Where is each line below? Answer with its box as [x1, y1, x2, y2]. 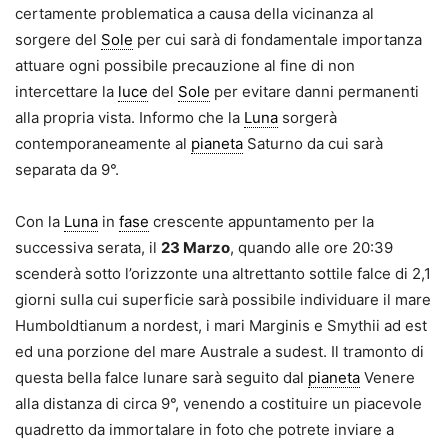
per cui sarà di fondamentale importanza [133, 29, 422, 49]
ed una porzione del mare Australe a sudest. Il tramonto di [15, 341, 424, 361]
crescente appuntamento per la [149, 211, 374, 231]
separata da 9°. [15, 159, 119, 179]
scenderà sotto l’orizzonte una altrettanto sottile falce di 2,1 [15, 263, 431, 283]
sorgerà [278, 107, 337, 127]
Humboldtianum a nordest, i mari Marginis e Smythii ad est [15, 315, 427, 335]
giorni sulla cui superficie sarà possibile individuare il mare [15, 289, 431, 309]
